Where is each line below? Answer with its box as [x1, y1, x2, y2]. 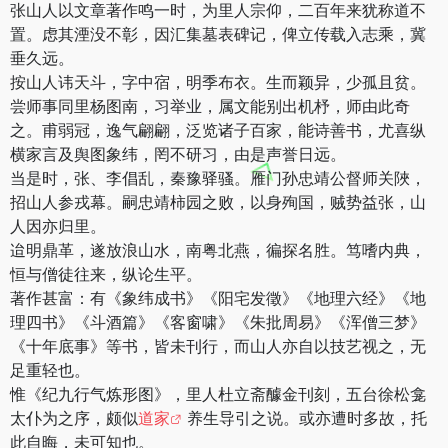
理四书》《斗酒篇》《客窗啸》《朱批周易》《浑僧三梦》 [10, 311, 426, 332]
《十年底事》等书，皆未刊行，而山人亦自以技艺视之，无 [10, 335, 426, 356]
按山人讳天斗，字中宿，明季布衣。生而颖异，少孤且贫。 [10, 71, 426, 92]
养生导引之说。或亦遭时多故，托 [187, 407, 427, 428]
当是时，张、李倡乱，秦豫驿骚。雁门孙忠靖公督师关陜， [10, 167, 426, 188]
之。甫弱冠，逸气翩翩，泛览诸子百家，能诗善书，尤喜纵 [10, 119, 426, 140]
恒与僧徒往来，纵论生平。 [10, 263, 202, 284]
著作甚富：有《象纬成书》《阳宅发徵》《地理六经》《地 [10, 287, 426, 308]
